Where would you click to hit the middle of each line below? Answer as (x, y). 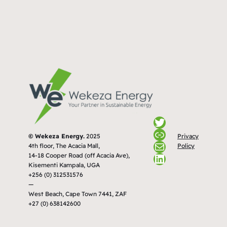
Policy (186, 145)
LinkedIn (179, 158)
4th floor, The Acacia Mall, (64, 146)
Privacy (188, 136)
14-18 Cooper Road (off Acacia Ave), (79, 155)
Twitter (173, 122)
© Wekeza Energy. (56, 136)
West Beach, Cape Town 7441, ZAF (78, 194)
